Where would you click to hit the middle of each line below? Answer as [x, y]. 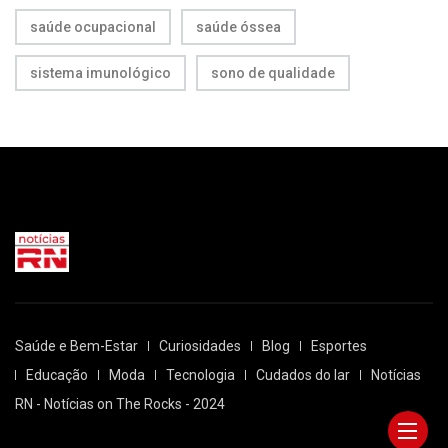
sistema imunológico [100, 72]
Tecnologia [200, 374]
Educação [57, 374]
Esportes [339, 345]
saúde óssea [238, 26]
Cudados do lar [303, 374]
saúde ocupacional [93, 26]
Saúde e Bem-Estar [76, 345]
